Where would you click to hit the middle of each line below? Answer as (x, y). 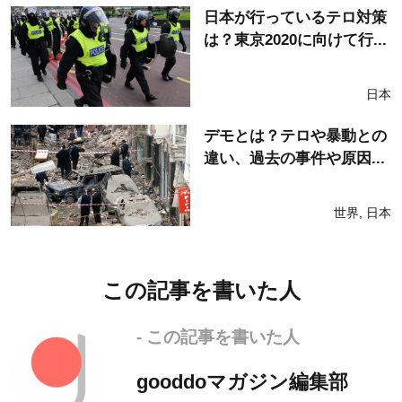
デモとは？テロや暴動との (295, 136)
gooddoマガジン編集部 (242, 381)
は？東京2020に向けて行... (295, 39)
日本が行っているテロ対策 (295, 17)
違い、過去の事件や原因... (294, 159)
